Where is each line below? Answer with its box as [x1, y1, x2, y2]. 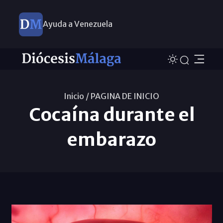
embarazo [67, 128, 156, 151]
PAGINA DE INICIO [91, 91, 159, 101]
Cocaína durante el [28, 103, 195, 126]
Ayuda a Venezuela [42, 19, 112, 29]
